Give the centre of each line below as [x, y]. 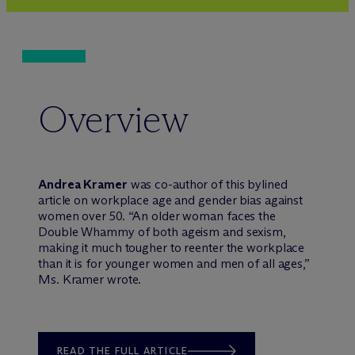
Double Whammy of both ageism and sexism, [162, 231]
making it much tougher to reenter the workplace [172, 247]
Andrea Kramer [83, 184]
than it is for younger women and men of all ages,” [174, 263]
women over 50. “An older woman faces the [157, 216]
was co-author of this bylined [207, 184]
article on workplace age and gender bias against [171, 200]
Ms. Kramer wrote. [90, 279]
